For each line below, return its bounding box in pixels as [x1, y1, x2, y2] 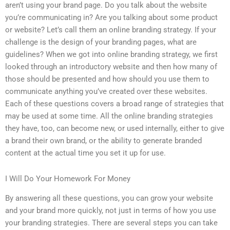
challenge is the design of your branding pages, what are [5, 37, 197, 47]
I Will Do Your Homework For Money [5, 174, 130, 183]
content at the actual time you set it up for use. [5, 148, 166, 158]
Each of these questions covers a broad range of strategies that [5, 99, 224, 109]
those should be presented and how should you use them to [5, 74, 209, 84]
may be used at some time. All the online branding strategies [5, 111, 213, 121]
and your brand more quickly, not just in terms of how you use [5, 206, 216, 216]
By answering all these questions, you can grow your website [5, 194, 213, 203]
